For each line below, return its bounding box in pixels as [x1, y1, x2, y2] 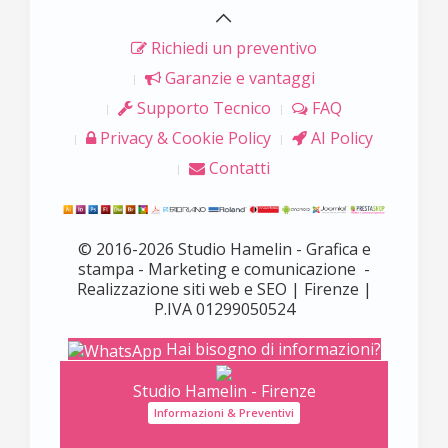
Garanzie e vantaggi [160, 66, 315, 89]
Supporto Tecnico [132, 96, 271, 119]
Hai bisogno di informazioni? [161, 338, 381, 361]
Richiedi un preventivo [147, 36, 317, 59]
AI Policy [307, 126, 373, 149]
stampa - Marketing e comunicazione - [78, 258, 370, 281]
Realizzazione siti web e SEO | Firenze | [76, 278, 372, 301]
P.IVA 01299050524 [153, 298, 295, 321]
